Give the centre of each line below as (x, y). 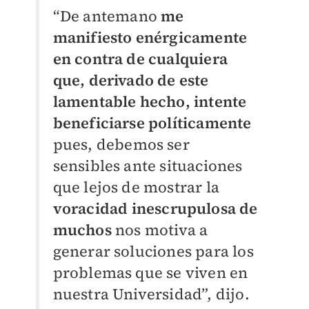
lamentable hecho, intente (150, 102)
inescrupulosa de (195, 209)
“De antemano (107, 16)
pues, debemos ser (121, 144)
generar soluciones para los (153, 251)
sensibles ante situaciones (148, 166)
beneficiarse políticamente (152, 123)
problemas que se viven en (150, 273)
